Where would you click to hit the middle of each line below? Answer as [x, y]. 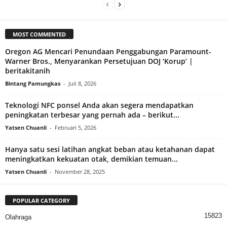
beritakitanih [28, 70]
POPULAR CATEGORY [41, 200]
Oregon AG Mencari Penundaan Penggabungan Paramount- [108, 51]
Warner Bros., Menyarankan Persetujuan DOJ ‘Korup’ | [99, 61]
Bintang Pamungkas [33, 83]
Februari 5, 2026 [75, 127]
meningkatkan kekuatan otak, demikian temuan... [91, 159]
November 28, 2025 [80, 171]
